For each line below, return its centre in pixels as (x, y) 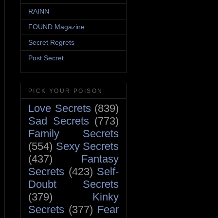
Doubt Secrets (73, 184)
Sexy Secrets (87, 146)
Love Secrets (60, 108)
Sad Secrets (59, 121)
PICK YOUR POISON (66, 91)
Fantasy (100, 159)
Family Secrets (73, 133)
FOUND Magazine (56, 27)
